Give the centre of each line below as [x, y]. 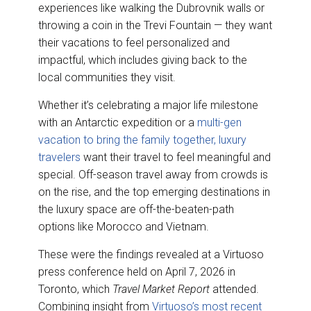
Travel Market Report [162, 289]
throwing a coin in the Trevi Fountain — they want [155, 26]
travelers [59, 158]
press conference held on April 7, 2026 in [137, 272]
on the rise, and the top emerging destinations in [154, 192]
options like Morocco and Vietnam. [124, 227]
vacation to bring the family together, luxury [142, 140]
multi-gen [219, 123]
